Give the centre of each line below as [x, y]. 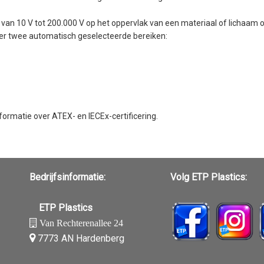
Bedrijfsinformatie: [67, 177]
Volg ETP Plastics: [209, 177]
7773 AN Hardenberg [80, 239]
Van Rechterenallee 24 [80, 223]
